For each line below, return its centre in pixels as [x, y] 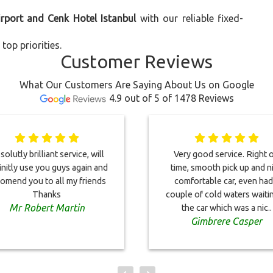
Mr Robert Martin [47, 208]
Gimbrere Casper [226, 221]
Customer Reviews [136, 62]
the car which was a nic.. [226, 208]
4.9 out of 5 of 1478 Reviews [171, 98]
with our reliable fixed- [190, 18]
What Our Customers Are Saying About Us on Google [136, 85]
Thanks [47, 194]
